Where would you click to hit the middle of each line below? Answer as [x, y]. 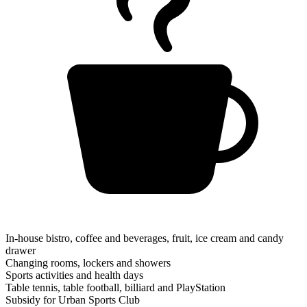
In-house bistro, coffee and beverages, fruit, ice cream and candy [145, 238]
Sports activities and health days [74, 275]
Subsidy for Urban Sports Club [73, 299]
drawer [21, 250]
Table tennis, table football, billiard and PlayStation [115, 287]
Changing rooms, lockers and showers [88, 262]
